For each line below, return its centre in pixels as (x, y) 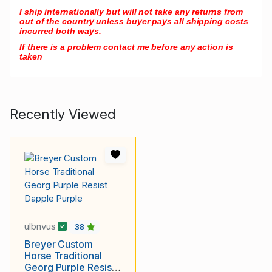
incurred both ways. (60, 31)
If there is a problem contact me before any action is (126, 47)
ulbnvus (41, 226)
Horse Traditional (63, 256)
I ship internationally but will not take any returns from (131, 12)
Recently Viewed (63, 114)
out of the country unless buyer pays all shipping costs (134, 22)
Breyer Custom (59, 244)
